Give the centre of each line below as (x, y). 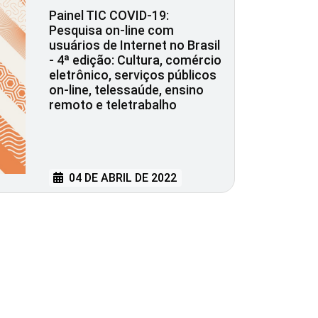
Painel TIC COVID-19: (109, 15)
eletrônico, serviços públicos (133, 75)
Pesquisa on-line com (111, 30)
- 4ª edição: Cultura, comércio (135, 60)
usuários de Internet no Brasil (135, 45)
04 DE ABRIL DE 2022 (122, 178)
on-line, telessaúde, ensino (126, 89)
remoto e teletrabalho (113, 104)
